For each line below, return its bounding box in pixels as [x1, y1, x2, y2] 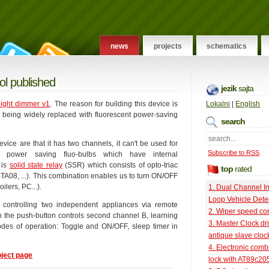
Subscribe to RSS [208, 149, 260, 157]
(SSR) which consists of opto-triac [62, 160, 178, 169]
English [235, 99, 261, 108]
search [221, 116, 246, 126]
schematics [207, 41, 247, 50]
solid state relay [9, 160, 62, 169]
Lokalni [206, 99, 231, 108]
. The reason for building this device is [50, 99, 178, 108]
